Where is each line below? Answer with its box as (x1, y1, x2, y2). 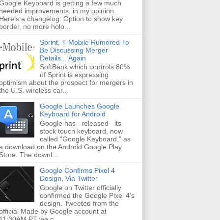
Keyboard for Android (39, 110, 106, 118)
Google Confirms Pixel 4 (39, 166, 115, 175)
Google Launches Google (39, 102, 119, 110)
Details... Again (39, 54, 86, 62)
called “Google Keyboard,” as (39, 135, 131, 143)
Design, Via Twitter (39, 174, 98, 183)
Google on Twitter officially (39, 183, 121, 192)
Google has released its (39, 119, 121, 128)
